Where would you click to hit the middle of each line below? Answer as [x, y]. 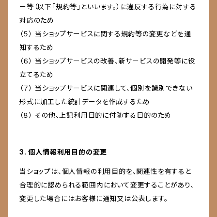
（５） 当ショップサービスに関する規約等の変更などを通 [105, 34]
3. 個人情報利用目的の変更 [63, 152]
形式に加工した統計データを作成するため [85, 102]
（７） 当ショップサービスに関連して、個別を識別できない [106, 88]
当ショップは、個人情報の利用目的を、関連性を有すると [105, 171]
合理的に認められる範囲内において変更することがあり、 [107, 185]
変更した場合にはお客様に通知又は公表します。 [94, 199]
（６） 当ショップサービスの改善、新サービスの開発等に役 [107, 61]
